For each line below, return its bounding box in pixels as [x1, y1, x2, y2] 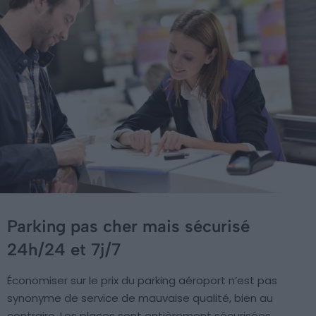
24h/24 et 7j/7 [7, 239, 121, 260]
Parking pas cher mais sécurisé [7, 216, 250, 237]
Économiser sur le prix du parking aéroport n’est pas [7, 273, 277, 288]
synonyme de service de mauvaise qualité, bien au [7, 291, 273, 306]
